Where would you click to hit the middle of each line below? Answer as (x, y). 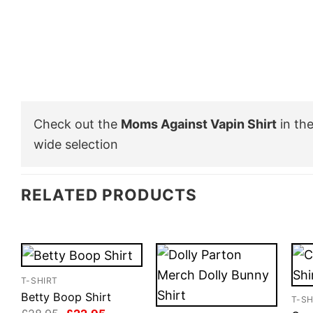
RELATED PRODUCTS (109, 194)
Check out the (77, 124)
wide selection (76, 144)
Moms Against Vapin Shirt (199, 124)
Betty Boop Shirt (66, 297)
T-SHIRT (39, 280)
